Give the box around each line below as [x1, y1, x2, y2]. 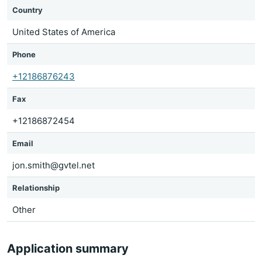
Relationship [12, 183, 60, 192]
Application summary [7, 242, 129, 256]
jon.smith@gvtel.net [12, 160, 95, 171]
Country [12, 5, 43, 15]
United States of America [12, 26, 115, 37]
